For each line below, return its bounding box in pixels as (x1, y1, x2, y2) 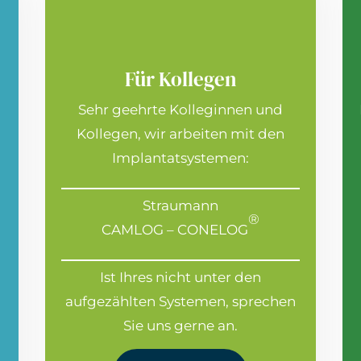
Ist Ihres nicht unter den (99, 269, 261, 286)
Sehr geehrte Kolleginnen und (77, 102, 283, 118)
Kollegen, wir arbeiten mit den (76, 126, 284, 143)
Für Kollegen (124, 65, 236, 93)
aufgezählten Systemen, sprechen (64, 293, 296, 310)
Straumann (142, 197, 218, 214)
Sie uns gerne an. (122, 317, 238, 334)
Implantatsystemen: (111, 150, 249, 167)
